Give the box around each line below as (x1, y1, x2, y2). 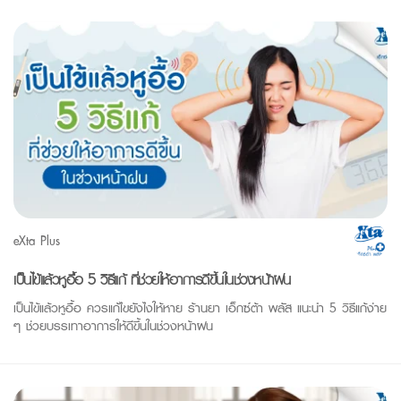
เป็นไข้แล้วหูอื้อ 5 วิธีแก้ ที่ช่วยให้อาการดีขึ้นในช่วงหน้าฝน (13, 267, 291, 292)
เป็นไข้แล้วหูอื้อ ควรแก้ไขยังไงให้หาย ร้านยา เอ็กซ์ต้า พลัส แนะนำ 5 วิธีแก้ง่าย (13, 296, 387, 319)
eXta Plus (13, 228, 60, 252)
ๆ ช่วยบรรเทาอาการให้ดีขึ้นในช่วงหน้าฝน (13, 314, 213, 337)
